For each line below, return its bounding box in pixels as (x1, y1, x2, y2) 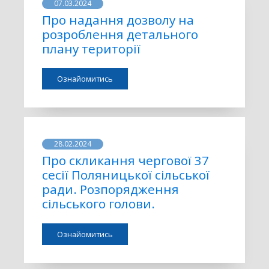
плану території (42, 40, 141, 57)
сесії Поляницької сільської (42, 166, 210, 184)
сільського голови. (42, 195, 155, 213)
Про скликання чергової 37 (42, 152, 209, 169)
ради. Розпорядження (42, 181, 179, 198)
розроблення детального (42, 25, 198, 43)
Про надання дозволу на (42, 11, 194, 28)
